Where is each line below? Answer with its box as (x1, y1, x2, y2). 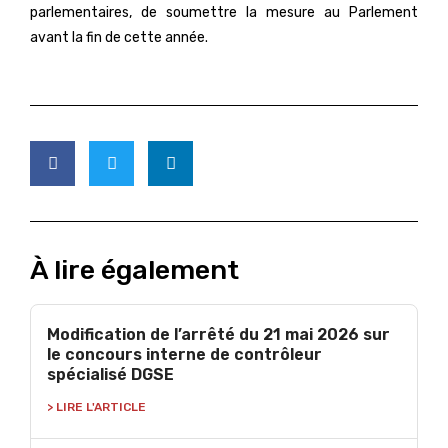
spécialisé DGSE (47, 365, 174, 384)
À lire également (30, 254, 239, 286)
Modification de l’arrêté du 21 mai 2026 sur (47, 325, 390, 344)
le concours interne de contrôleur (47, 345, 322, 364)
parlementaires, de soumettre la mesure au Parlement (30, 4, 418, 21)
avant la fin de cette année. (30, 29, 208, 46)
